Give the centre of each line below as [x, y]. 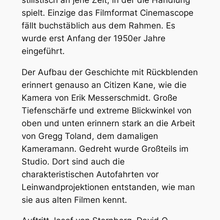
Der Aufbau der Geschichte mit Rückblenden [110, 72]
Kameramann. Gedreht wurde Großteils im [105, 149]
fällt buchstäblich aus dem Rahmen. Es [98, 25]
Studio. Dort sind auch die [73, 161]
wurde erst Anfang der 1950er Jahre [93, 38]
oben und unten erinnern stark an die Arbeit [108, 123]
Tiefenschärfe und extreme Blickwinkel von [106, 110]
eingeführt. [43, 51]
